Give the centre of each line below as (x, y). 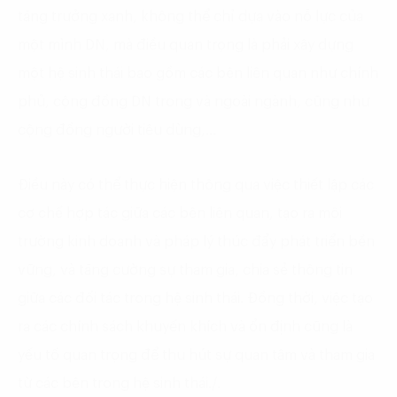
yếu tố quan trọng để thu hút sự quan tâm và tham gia (196, 356)
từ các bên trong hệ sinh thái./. (119, 384)
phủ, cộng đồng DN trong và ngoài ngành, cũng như (194, 102)
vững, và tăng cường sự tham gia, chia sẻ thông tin (185, 271)
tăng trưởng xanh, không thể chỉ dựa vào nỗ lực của (191, 17)
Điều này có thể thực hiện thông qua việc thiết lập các (196, 186)
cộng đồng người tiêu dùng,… (117, 131)
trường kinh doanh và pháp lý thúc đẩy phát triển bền (196, 242)
